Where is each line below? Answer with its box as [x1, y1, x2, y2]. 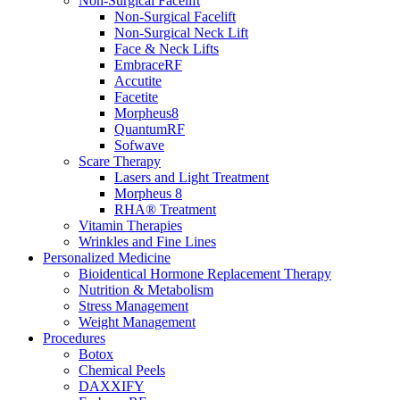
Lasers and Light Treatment [114, 170, 269, 185]
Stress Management [79, 298, 188, 313]
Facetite [114, 89, 158, 104]
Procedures [43, 330, 105, 346]
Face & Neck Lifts [114, 41, 219, 56]
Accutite [114, 73, 162, 88]
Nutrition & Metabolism [79, 282, 213, 297]
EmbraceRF [114, 57, 182, 72]
